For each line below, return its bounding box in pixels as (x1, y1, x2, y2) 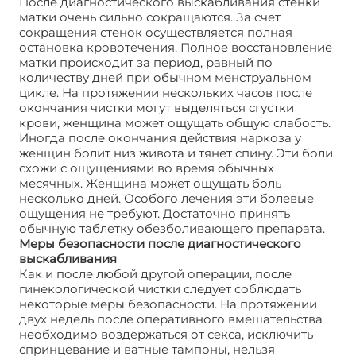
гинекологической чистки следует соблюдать (19, 281, 301, 296)
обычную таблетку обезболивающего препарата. (19, 220, 325, 236)
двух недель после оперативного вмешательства (19, 311, 323, 327)
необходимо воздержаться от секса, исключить (19, 326, 313, 342)
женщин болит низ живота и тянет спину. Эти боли (19, 145, 333, 161)
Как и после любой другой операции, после (19, 265, 292, 281)
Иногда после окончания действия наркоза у (19, 130, 301, 145)
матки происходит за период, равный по (19, 54, 273, 70)
